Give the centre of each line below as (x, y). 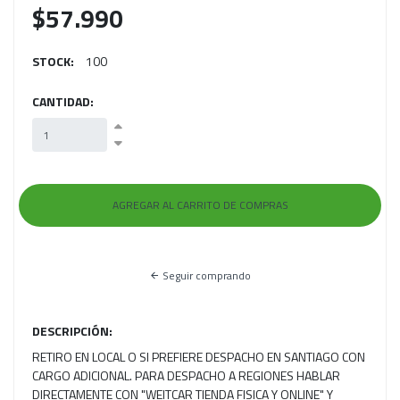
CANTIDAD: (63, 102)
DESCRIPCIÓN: (72, 331)
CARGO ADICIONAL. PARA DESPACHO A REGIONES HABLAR (186, 376)
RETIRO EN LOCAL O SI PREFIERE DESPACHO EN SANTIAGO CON (199, 357)
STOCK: (53, 62)
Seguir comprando (205, 276)
